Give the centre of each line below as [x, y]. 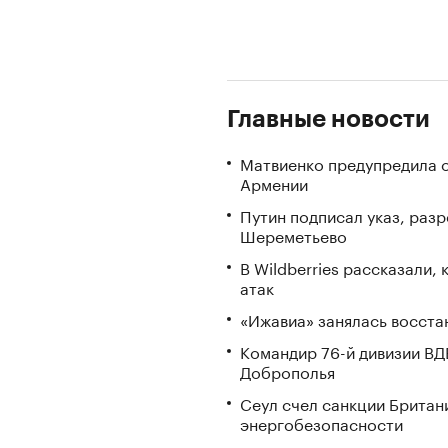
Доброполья [287, 370]
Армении [274, 182]
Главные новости [328, 119]
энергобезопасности [321, 422]
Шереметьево [293, 234]
